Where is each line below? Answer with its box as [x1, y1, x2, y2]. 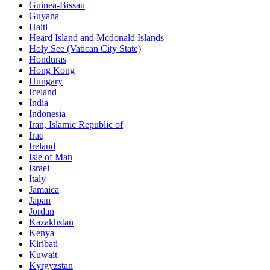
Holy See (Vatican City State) [29, 43, 141, 54]
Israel [29, 162, 49, 173]
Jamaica [29, 184, 59, 195]
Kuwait [29, 249, 57, 260]
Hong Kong [29, 64, 75, 75]
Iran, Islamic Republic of [29, 119, 123, 130]
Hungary [29, 75, 63, 86]
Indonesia [29, 108, 66, 119]
